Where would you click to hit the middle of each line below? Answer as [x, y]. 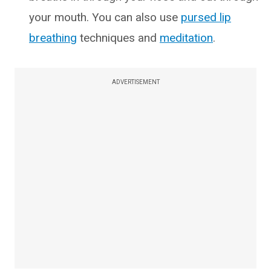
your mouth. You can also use [105, 17]
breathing [53, 38]
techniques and [118, 38]
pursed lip [206, 17]
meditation [186, 38]
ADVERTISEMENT [135, 82]
